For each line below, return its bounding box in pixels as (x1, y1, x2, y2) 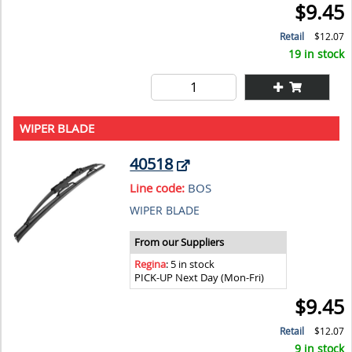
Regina (134, 257, 167, 271)
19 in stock (288, 46, 345, 61)
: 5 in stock (166, 257, 215, 271)
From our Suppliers (134, 235, 225, 249)
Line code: (130, 179, 185, 196)
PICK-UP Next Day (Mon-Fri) (134, 270, 265, 284)
